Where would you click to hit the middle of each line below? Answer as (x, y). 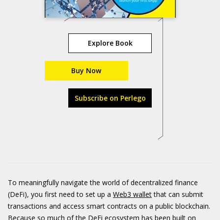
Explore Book (110, 43)
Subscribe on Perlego (110, 98)
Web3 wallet (132, 194)
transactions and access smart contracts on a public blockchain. (109, 206)
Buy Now (86, 70)
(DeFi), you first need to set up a (60, 194)
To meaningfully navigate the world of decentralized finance (103, 182)
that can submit (178, 194)
